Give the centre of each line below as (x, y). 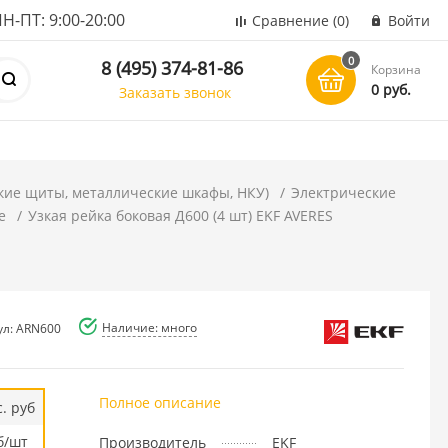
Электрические (344, 192)
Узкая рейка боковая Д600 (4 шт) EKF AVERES (181, 215)
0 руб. (391, 89)
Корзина (396, 69)
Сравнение (290, 20)
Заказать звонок (175, 92)
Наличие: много (149, 327)
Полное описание (159, 402)
